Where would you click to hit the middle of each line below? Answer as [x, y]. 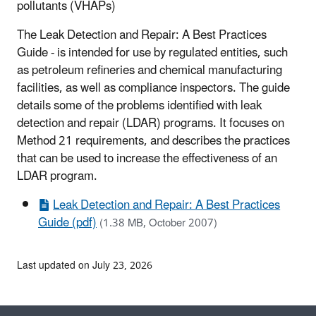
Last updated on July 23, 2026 [85, 265]
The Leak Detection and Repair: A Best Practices [142, 35]
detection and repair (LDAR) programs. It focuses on [151, 123]
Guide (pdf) [67, 223]
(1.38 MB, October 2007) [158, 223]
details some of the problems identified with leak [139, 105]
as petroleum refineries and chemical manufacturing [150, 70]
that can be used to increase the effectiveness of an [147, 158]
